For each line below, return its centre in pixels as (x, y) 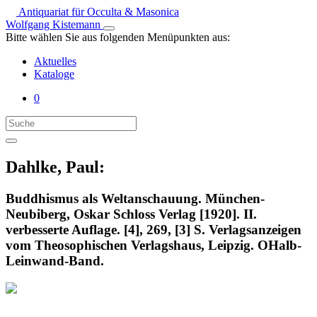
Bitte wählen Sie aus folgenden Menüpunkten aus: (118, 37)
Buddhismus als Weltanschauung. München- (135, 198)
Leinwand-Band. (55, 260)
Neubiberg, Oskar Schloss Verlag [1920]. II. (131, 214)
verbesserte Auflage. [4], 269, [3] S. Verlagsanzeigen (154, 229)
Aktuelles (55, 61)
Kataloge (54, 74)
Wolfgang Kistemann (54, 24)
